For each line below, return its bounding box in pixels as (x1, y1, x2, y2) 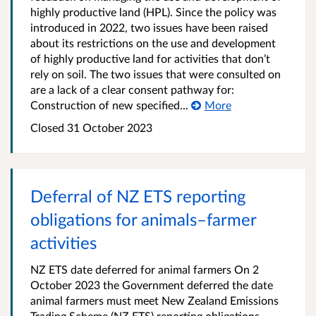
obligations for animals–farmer (30, 209, 256, 230)
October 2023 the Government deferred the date (30, 278, 273, 292)
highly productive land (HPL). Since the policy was (30, 5, 276, 19)
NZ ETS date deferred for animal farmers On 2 (30, 262, 259, 276)
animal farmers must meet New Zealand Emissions (30, 293, 279, 308)
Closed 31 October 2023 (30, 121, 152, 135)
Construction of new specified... (30, 98, 188, 112)
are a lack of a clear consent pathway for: (30, 83, 234, 97)
